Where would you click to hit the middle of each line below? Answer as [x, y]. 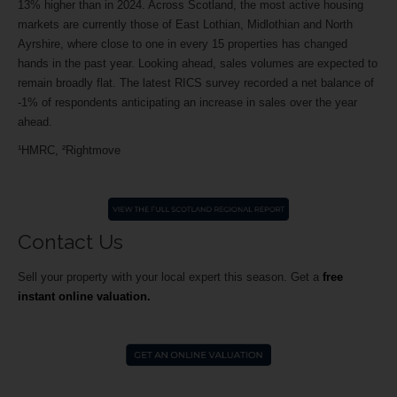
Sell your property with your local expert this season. [154, 277]
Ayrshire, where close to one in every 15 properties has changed [183, 44]
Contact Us [70, 242]
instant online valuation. [84, 297]
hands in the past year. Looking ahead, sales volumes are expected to [198, 64]
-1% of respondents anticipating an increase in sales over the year [187, 103]
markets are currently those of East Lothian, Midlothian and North [185, 25]
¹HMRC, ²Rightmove [69, 151]
